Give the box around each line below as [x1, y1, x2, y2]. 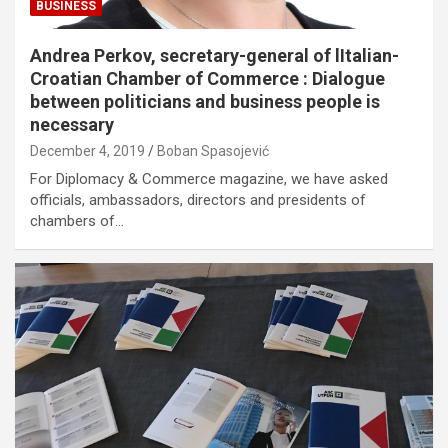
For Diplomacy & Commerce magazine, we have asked [30, 170, 388, 189]
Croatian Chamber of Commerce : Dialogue [30, 68, 385, 90]
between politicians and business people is [30, 91, 380, 113]
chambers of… [30, 212, 124, 231]
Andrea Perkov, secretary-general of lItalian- [30, 45, 399, 67]
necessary [30, 114, 114, 136]
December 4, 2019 [30, 143, 145, 160]
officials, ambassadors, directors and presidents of [30, 191, 366, 210]
